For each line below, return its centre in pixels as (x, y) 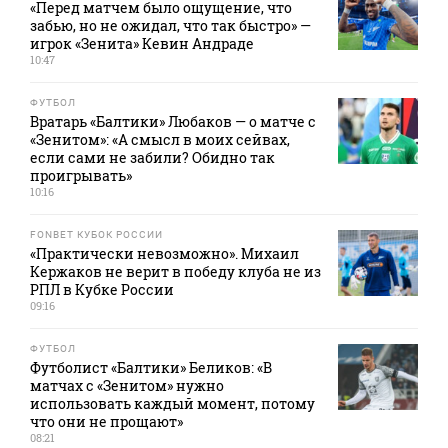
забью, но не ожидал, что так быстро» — (170, 26)
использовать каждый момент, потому (172, 404)
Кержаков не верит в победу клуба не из (175, 272)
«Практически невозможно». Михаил (164, 254)
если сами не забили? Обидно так (152, 158)
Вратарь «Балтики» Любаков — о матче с (173, 122)
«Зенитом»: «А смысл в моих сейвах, (160, 140)
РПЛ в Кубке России (102, 290)
